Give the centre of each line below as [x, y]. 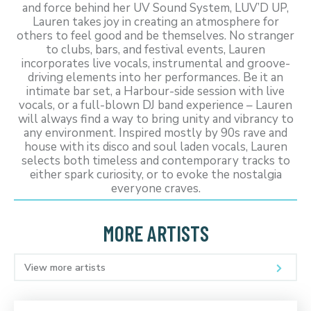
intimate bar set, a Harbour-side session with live [155, 92]
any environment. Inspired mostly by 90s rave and [155, 133]
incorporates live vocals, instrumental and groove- [155, 64]
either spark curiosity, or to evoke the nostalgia [155, 175]
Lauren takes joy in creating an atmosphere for [155, 22]
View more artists [65, 268]
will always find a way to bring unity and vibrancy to [155, 119]
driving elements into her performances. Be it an [155, 78]
